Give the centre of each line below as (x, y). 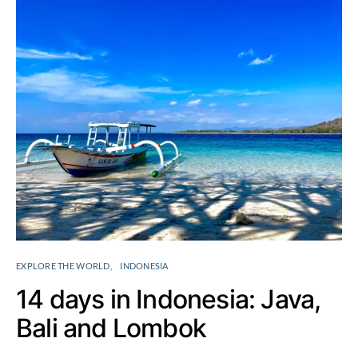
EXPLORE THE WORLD (63, 266)
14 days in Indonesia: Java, (169, 299)
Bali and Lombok (111, 328)
